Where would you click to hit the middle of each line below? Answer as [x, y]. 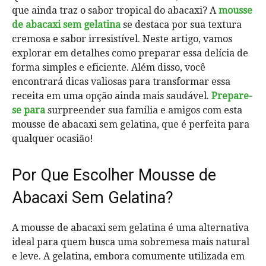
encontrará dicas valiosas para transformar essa [121, 81]
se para [30, 110]
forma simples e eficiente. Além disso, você [109, 67]
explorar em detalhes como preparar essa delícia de [130, 53]
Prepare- [232, 96]
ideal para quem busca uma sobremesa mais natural [131, 242]
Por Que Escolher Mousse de [114, 175]
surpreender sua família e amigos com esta [145, 110]
